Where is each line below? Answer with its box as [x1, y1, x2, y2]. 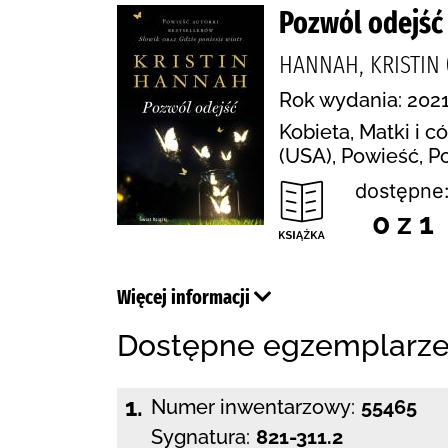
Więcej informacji [117, 285, 254, 309]
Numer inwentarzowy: [151, 395, 355, 419]
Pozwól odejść [279, 5, 443, 41]
